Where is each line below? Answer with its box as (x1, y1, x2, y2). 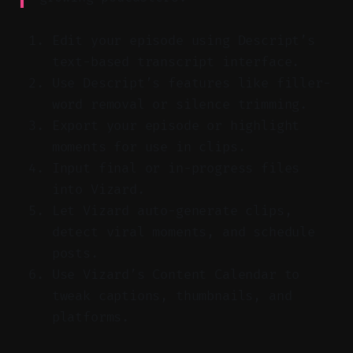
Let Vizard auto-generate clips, (51, 202, 292, 219)
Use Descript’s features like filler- (51, 74, 331, 91)
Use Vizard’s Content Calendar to (51, 266, 300, 283)
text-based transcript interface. (51, 53, 300, 70)
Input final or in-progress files (51, 159, 300, 176)
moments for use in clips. (51, 138, 246, 155)
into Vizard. (51, 180, 145, 198)
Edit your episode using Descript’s (51, 32, 315, 49)
